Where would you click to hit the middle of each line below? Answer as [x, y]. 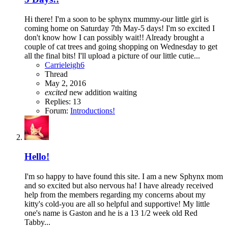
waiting [125, 92]
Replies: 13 [63, 101]
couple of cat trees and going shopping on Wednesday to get [121, 46]
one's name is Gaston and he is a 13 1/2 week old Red [111, 213]
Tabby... [37, 222]
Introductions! [93, 110]
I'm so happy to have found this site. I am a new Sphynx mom [124, 177]
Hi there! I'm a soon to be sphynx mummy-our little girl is [117, 19]
